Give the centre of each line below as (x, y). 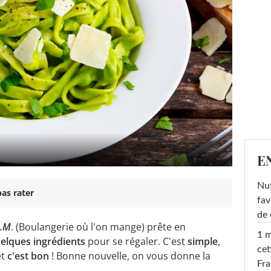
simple (203, 241)
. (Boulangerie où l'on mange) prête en (98, 227)
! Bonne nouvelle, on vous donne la (130, 256)
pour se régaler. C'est (136, 241)
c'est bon (28, 256)
